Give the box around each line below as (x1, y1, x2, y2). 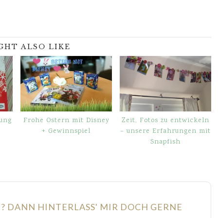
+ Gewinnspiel (42, 126, 91, 136)
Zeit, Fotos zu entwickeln (122, 115, 209, 126)
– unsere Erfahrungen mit (120, 126, 211, 136)
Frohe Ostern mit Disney (23, 115, 109, 126)
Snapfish (150, 137, 181, 147)
